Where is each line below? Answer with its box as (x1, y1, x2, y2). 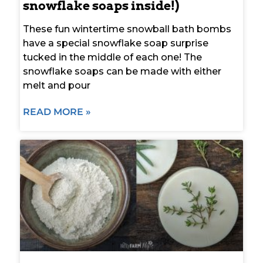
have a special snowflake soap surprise (23, 37, 208, 49)
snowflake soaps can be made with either (23, 65, 221, 77)
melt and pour (23, 79, 90, 91)
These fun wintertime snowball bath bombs (23, 23, 231, 35)
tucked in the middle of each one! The (23, 51, 202, 63)
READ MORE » (23, 106, 91, 117)
